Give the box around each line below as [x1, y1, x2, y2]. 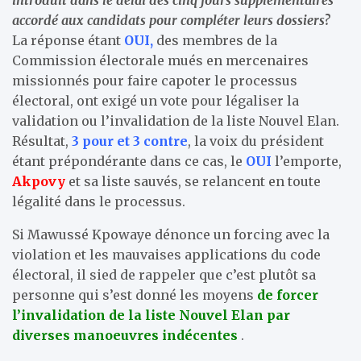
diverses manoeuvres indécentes [12, 326, 241, 343]
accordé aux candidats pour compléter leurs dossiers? [12, 11, 330, 28]
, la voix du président [188, 132, 324, 149]
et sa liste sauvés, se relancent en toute [65, 172, 321, 189]
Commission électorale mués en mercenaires [12, 52, 309, 68]
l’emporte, [272, 152, 342, 169]
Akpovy [12, 172, 65, 189]
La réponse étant [12, 31, 124, 48]
